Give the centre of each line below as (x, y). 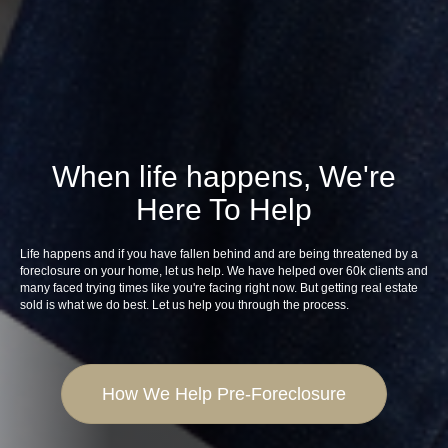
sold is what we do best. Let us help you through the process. (184, 304)
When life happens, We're (224, 176)
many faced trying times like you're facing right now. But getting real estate (219, 287)
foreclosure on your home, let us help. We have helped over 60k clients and (224, 270)
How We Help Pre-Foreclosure (224, 393)
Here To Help (224, 209)
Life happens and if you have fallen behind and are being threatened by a (219, 253)
